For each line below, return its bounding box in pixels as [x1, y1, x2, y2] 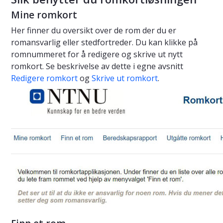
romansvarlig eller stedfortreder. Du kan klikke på [11, 36, 198, 48]
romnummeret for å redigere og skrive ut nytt [11, 48, 183, 60]
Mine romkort [11, 8, 77, 21]
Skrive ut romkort [92, 72, 158, 84]
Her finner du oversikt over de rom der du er [11, 24, 176, 36]
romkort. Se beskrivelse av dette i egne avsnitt [11, 60, 183, 72]
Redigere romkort [11, 72, 80, 84]
